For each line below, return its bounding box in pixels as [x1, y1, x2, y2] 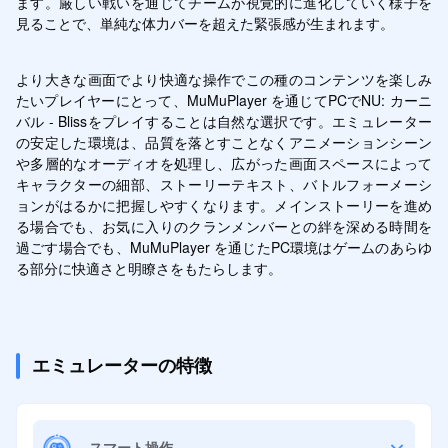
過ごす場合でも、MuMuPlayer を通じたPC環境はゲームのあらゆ [15, 236, 433, 257]
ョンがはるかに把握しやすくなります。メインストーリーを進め [15, 194, 433, 215]
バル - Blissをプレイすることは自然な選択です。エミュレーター [15, 110, 433, 131]
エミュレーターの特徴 [31, 354, 212, 376]
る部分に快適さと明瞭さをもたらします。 [15, 257, 282, 278]
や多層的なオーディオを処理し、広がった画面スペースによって [15, 152, 433, 173]
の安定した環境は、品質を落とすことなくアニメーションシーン [15, 131, 433, 152]
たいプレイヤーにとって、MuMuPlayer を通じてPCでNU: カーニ [15, 89, 433, 110]
